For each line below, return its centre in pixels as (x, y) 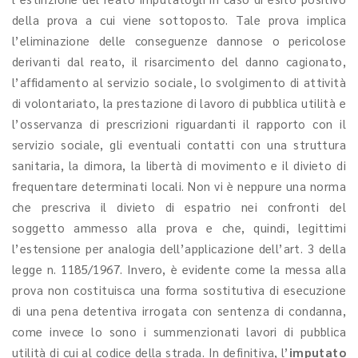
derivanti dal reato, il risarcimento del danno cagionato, (179, 61)
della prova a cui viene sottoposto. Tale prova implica (179, 20)
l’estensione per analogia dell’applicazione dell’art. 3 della (179, 248)
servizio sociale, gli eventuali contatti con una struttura (179, 144)
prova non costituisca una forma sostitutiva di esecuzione (179, 290)
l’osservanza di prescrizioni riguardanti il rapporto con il (179, 123)
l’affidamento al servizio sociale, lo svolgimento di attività (179, 82)
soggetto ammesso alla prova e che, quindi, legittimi (179, 227)
